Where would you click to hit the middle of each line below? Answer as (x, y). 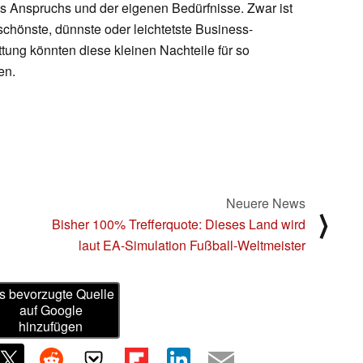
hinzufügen (51, 327)
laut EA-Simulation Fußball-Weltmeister (192, 245)
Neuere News (266, 203)
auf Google (51, 310)
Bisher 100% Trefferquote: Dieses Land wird (179, 224)
